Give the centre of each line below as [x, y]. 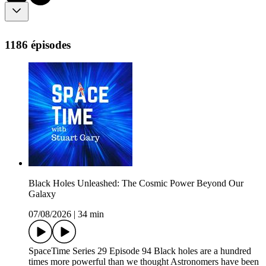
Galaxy [42, 194]
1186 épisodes [38, 45]
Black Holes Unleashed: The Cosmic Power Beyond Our [136, 183]
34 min [91, 214]
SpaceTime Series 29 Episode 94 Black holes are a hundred [140, 251]
